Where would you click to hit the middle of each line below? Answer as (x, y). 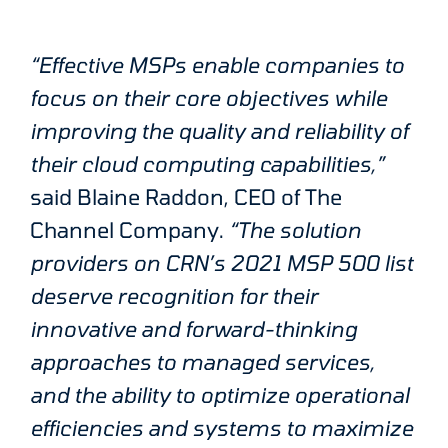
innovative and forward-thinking (193, 329)
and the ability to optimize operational (219, 395)
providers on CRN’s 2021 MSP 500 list (221, 263)
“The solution (295, 230)
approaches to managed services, (202, 362)
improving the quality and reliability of (219, 131)
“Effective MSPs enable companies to (217, 65)
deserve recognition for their (174, 296)
